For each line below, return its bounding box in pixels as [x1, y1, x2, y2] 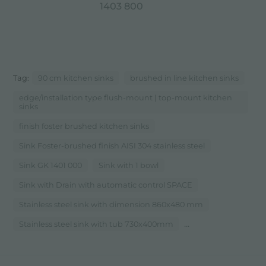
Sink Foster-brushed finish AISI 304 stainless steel [19, 141, 205, 151]
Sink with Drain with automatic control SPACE [19, 180, 193, 190]
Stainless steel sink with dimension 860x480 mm [19, 200, 204, 210]
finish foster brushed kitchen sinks [19, 122, 150, 131]
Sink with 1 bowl [99, 161, 159, 170]
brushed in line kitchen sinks [130, 74, 239, 83]
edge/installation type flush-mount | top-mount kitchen [19, 93, 233, 103]
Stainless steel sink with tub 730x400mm [19, 220, 174, 229]
